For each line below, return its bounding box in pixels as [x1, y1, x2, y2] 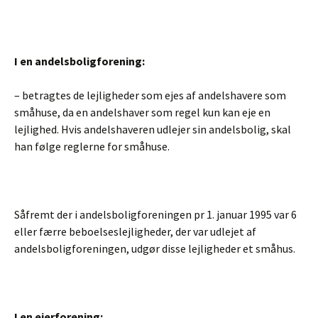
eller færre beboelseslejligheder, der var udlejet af [14, 224, 256, 238]
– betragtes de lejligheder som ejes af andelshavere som [14, 88, 286, 102]
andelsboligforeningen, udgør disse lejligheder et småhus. [14, 241, 295, 256]
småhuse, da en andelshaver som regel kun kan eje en [14, 105, 270, 119]
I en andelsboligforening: [14, 54, 145, 68]
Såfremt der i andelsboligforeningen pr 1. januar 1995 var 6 [14, 207, 297, 221]
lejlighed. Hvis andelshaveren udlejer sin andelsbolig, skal [14, 122, 291, 136]
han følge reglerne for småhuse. [14, 139, 170, 153]
